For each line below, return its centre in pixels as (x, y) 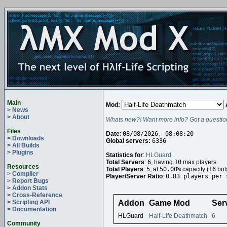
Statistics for (124, 155)
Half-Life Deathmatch (178, 216)
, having (163, 162)
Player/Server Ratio (134, 176)
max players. (200, 162)
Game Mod (169, 203)
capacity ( (195, 169)
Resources (23, 167)
